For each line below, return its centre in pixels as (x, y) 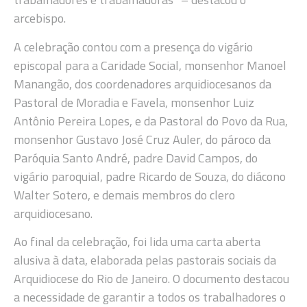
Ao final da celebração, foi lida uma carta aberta (137, 242)
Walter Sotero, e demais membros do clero (124, 195)
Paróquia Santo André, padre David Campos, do (136, 158)
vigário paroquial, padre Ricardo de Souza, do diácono (150, 176)
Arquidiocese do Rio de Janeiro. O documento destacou (151, 279)
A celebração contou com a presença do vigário (133, 47)
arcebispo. (40, 19)
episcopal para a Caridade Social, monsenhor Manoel (150, 65)
